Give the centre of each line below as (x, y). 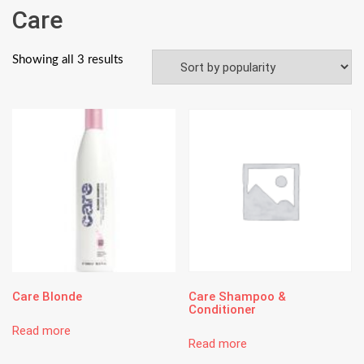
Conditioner (223, 310)
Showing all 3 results (68, 60)
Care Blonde (47, 297)
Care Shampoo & (238, 297)
